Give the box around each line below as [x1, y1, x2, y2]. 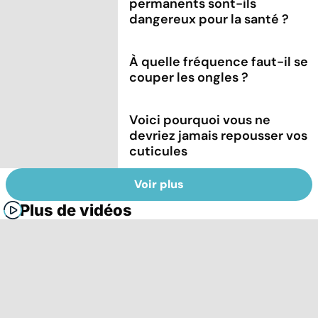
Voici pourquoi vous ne [129, 111, 271, 128]
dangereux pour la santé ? [129, 10, 290, 28]
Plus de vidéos [20, 201, 132, 220]
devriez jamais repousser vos [129, 126, 308, 144]
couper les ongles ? [129, 68, 249, 86]
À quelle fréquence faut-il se [129, 53, 309, 70]
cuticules [129, 142, 188, 160]
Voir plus [134, 177, 184, 192]
